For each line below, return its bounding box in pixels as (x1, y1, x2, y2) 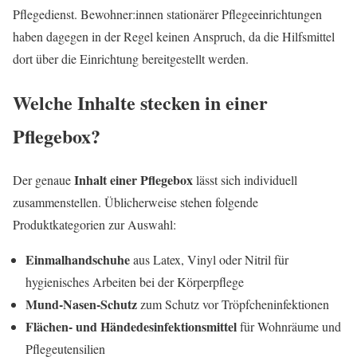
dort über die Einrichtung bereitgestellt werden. (13, 49, 249, 67)
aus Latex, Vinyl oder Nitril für (130, 250, 288, 268)
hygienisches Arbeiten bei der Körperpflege (25, 273, 244, 290)
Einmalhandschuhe (25, 249, 130, 269)
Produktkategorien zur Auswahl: (13, 215, 176, 233)
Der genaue (13, 171, 71, 188)
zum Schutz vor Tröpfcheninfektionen (137, 295, 329, 312)
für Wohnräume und (237, 317, 341, 335)
